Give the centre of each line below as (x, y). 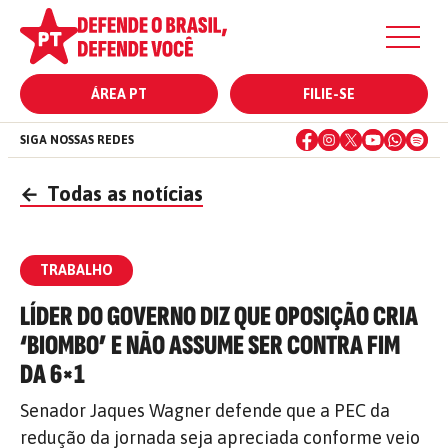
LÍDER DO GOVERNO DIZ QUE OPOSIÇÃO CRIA (219, 316)
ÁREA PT (119, 94)
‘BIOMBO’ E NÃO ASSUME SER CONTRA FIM (210, 345)
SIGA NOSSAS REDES (77, 140)
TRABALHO (76, 270)
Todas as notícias (122, 193)
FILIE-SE (329, 94)
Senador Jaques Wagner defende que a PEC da (205, 410)
